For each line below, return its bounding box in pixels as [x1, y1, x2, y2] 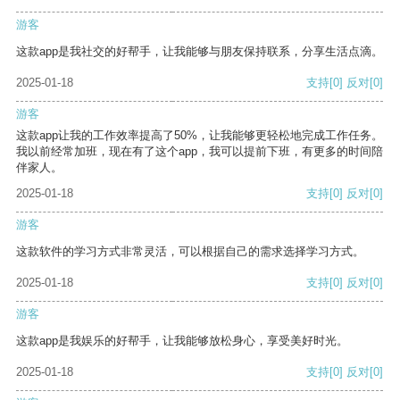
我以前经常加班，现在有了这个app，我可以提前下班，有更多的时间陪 [16, 145, 383, 159]
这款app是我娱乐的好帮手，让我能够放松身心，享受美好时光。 [16, 334, 348, 348]
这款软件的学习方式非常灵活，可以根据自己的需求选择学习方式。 [16, 245, 364, 259]
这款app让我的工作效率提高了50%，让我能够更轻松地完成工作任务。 [16, 129, 383, 143]
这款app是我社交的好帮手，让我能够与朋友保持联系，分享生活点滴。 [16, 45, 383, 59]
